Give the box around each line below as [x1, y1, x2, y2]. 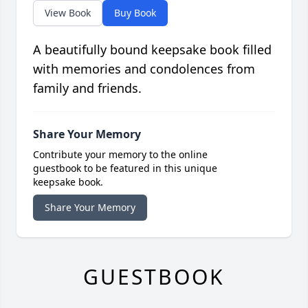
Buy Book [114, 6, 156, 20]
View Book [45, 6, 91, 20]
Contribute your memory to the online [33, 148, 208, 162]
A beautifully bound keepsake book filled [33, 41, 272, 58]
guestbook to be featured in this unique [33, 162, 217, 175]
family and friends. [33, 80, 142, 97]
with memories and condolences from [33, 60, 255, 78]
